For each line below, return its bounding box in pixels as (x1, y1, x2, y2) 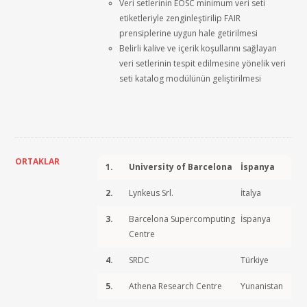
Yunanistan (241, 280, 284, 292)
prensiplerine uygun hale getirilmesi (119, 27, 258, 39)
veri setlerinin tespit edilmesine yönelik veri (119, 58, 286, 69)
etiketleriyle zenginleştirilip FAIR (119, 12, 241, 24)
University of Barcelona (129, 161, 233, 173)
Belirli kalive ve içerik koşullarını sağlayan (119, 42, 278, 54)
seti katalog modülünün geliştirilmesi (119, 73, 262, 84)
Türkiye (241, 254, 269, 266)
